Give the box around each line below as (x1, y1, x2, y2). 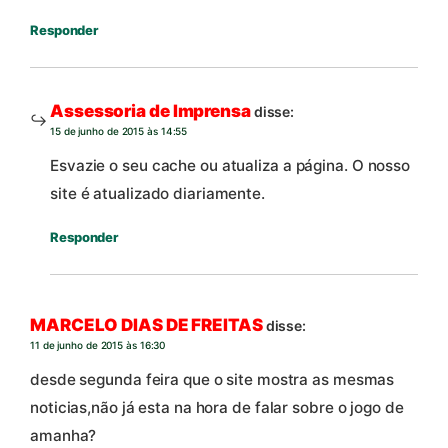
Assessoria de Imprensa (50, 101, 251, 122)
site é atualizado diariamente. (50, 183, 265, 203)
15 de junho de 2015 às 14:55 (50, 125, 188, 138)
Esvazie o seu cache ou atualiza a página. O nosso (50, 155, 411, 175)
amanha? (30, 425, 97, 445)
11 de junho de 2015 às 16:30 (30, 339, 166, 352)
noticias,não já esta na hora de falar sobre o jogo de (30, 397, 404, 417)
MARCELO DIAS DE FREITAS (30, 315, 263, 336)
